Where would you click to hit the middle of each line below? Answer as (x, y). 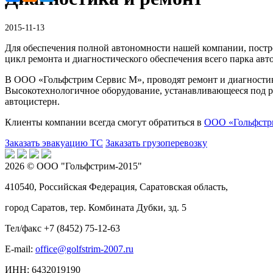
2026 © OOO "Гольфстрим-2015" (73, 166)
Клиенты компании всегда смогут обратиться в (105, 122)
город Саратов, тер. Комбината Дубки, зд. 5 (96, 207)
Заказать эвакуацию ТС (54, 143)
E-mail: (20, 249)
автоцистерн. (32, 101)
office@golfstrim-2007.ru (84, 249)
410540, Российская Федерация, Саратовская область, (116, 186)
